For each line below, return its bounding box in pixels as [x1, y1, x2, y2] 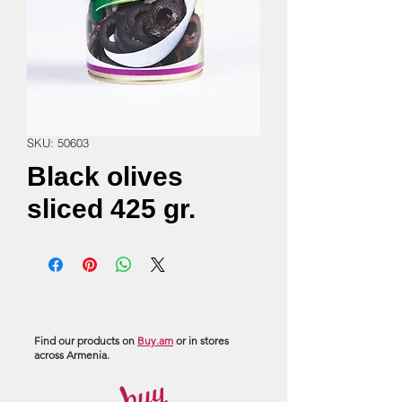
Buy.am [137, 334, 173, 347]
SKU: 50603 [27, 135, 89, 150]
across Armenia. [34, 348, 109, 362]
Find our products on [34, 334, 137, 347]
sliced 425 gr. [27, 194, 196, 223]
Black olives [27, 162, 183, 191]
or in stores [173, 334, 229, 347]
